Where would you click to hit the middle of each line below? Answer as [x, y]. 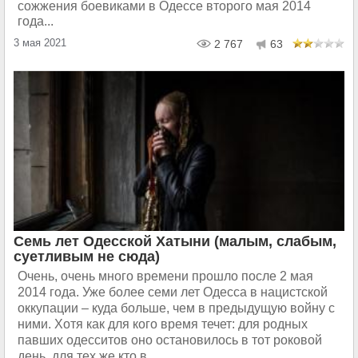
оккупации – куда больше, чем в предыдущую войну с [176, 308]
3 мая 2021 [40, 42]
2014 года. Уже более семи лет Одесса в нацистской [173, 292]
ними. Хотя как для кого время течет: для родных [163, 324]
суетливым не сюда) [87, 256]
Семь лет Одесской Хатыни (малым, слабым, [175, 241]
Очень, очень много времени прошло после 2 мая [165, 276]
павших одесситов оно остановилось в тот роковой [170, 340]
